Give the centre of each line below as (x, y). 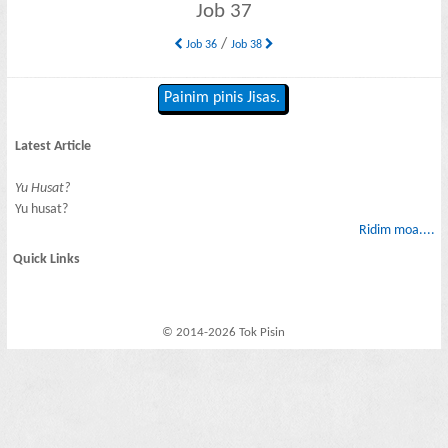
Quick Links (47, 260)
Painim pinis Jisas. (222, 98)
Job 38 (247, 44)
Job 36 (199, 44)
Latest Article (53, 146)
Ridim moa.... (396, 230)
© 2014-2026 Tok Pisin (224, 333)
